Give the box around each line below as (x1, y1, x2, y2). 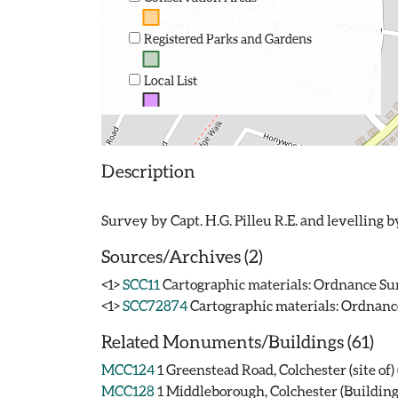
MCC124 (101, 361, 155, 378)
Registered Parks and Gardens (143, 30, 312, 46)
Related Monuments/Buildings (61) (101, 330, 374, 352)
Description (101, 160, 195, 181)
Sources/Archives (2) (101, 245, 263, 267)
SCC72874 (123, 297, 187, 314)
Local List (143, 72, 197, 88)
